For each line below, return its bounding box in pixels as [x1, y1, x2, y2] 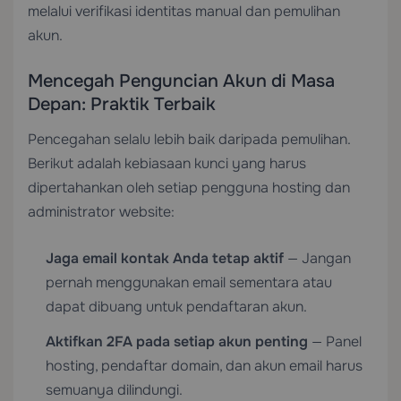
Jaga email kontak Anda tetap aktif [46, 249, 284, 268]
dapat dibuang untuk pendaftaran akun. [46, 297, 307, 316]
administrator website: [28, 202, 175, 221]
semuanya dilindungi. [46, 380, 183, 399]
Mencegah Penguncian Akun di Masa [28, 70, 335, 92]
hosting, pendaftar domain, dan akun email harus [46, 356, 363, 375]
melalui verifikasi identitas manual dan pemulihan [28, 2, 340, 21]
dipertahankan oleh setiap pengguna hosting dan [28, 178, 350, 197]
